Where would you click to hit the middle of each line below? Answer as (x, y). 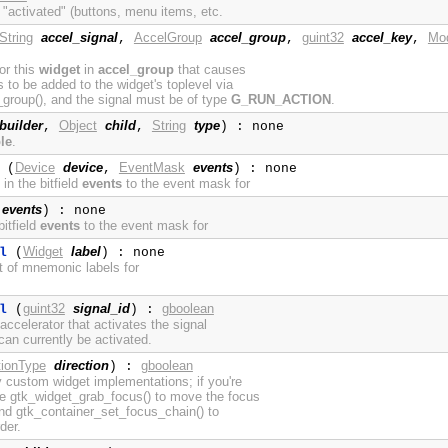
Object (77, 126)
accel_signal (79, 38)
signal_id (101, 309)
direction (81, 366)
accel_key (381, 38)
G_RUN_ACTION (280, 100)
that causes (209, 70)
